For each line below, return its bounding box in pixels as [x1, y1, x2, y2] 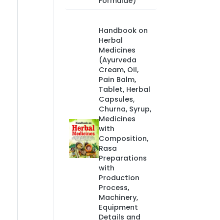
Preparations [98, 153, 147, 163]
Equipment [98, 202, 138, 212]
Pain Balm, [98, 75, 136, 84]
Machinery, [98, 192, 138, 202]
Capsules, [98, 94, 135, 104]
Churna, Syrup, [98, 104, 151, 114]
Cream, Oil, [98, 65, 138, 75]
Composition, [98, 134, 148, 143]
